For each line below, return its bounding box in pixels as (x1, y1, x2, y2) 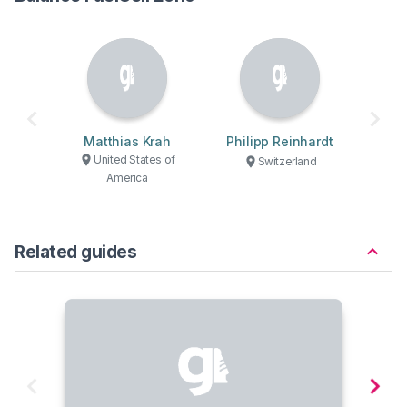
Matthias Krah (84, 133, 171, 149)
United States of (94, 152, 175, 166)
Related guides (15, 240, 137, 263)
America (106, 170, 148, 184)
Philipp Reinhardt (226, 133, 333, 149)
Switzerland (257, 154, 317, 168)
